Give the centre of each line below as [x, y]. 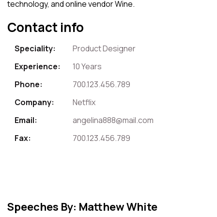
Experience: [38, 66]
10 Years [87, 66]
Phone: [29, 84]
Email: [26, 120]
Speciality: [35, 48]
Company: [34, 102]
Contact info [46, 27]
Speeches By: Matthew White [82, 207]
